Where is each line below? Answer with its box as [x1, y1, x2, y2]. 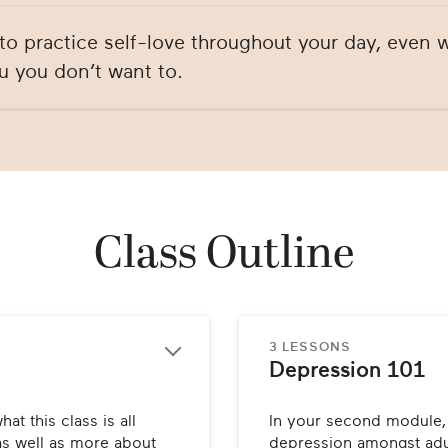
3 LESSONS [269, 339, 351, 354]
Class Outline [94, 230, 354, 281]
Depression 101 [269, 357, 425, 382]
